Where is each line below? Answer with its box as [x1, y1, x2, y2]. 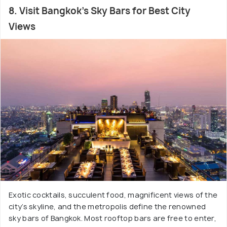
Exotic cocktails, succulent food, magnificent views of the [9, 190, 218, 200]
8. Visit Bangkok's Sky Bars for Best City [9, 5, 191, 17]
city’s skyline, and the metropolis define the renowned [9, 202, 206, 211]
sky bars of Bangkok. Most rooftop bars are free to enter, [9, 213, 217, 223]
